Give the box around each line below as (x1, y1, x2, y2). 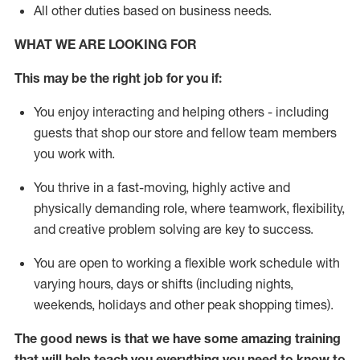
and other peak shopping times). (149, 297, 333, 313)
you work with (34, 145, 112, 162)
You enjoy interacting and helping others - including (34, 104, 329, 120)
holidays (98, 297, 146, 313)
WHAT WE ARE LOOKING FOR (14, 36, 197, 52)
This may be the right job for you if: (14, 70, 222, 86)
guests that (34, 125, 98, 141)
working (126, 255, 171, 271)
